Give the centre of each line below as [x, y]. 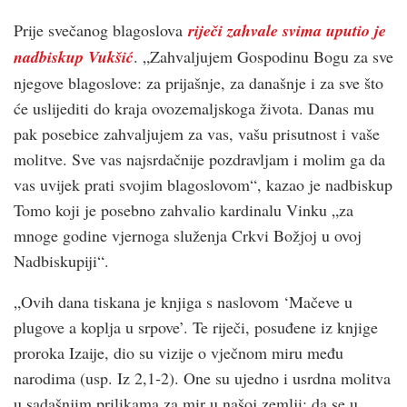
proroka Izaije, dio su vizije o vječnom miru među [179, 352]
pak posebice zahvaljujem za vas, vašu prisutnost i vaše [197, 133]
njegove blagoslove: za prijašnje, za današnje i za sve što [199, 82]
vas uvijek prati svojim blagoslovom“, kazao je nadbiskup [203, 184]
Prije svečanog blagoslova [101, 30]
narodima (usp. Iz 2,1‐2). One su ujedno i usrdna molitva [202, 377]
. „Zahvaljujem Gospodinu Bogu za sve [263, 56]
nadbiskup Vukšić [74, 56]
